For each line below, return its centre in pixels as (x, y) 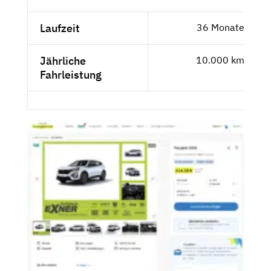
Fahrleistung (71, 75)
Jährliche (63, 61)
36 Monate (220, 28)
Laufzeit (60, 28)
